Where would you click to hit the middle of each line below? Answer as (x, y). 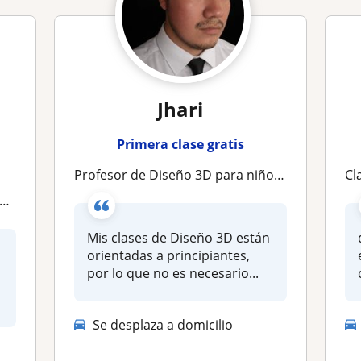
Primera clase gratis (180, 144)
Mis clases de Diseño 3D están (179, 238)
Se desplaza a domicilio (163, 324)
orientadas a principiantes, (169, 255)
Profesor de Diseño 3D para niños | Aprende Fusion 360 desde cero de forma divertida (178, 175)
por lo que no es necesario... (173, 273)
